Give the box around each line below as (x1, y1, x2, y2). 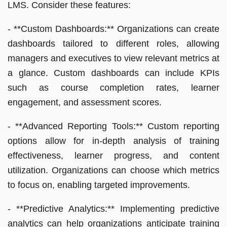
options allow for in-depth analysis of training (8, 135, 219, 146)
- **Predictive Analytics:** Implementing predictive (8, 203, 219, 214)
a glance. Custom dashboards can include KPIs (8, 67, 219, 78)
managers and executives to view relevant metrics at (8, 53, 219, 63)
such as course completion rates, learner (8, 82, 219, 93)
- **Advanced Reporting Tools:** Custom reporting (8, 121, 219, 131)
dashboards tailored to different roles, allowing (8, 38, 219, 49)
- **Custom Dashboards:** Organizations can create (8, 23, 219, 34)
